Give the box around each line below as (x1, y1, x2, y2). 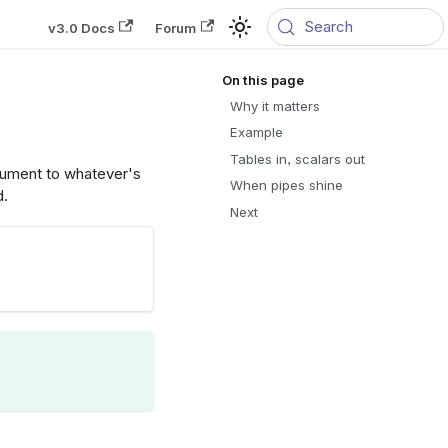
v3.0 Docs (47, 19, 115, 36)
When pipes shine (229, 177, 343, 193)
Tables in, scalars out (229, 150, 365, 167)
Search (303, 17, 353, 36)
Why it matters (229, 97, 320, 114)
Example (229, 124, 283, 140)
